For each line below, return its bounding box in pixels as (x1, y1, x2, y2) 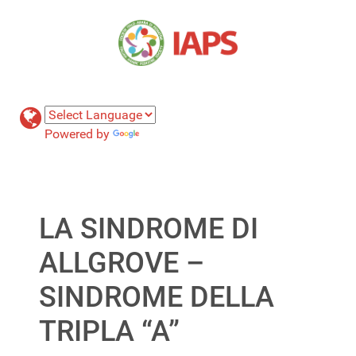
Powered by (44, 126, 113, 141)
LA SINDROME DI (39, 211, 258, 246)
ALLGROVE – (39, 246, 204, 280)
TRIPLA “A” (39, 314, 180, 348)
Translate (142, 126, 195, 141)
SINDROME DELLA (39, 280, 274, 314)
